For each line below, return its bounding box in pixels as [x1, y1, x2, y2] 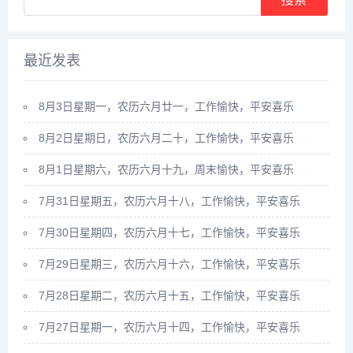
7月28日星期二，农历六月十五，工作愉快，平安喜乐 [39, 288, 300, 302]
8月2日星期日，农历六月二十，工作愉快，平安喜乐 [39, 131, 294, 144]
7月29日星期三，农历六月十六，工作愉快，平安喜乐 [39, 257, 300, 270]
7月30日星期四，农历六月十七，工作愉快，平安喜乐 [39, 225, 300, 239]
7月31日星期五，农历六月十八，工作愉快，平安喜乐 [39, 194, 300, 207]
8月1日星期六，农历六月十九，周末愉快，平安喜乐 [39, 162, 294, 176]
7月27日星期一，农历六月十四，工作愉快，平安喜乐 [39, 320, 300, 333]
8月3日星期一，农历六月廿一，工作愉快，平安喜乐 [39, 99, 294, 113]
